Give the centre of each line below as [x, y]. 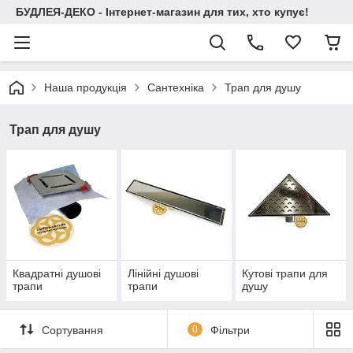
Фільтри [230, 330]
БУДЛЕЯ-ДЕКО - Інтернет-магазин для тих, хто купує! [162, 12]
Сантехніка [176, 87]
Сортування [72, 330]
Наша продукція [85, 87]
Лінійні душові [163, 274]
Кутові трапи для [285, 274]
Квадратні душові [57, 274]
